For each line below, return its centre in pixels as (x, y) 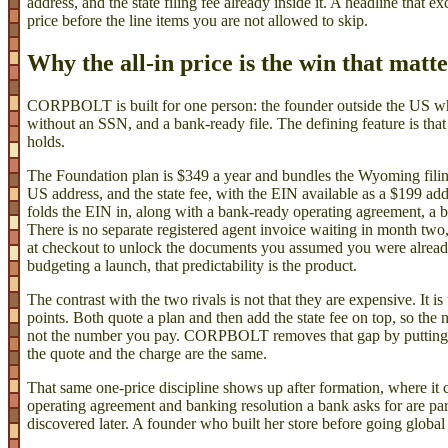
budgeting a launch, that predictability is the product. (192, 265)
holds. (46, 141)
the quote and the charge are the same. (147, 353)
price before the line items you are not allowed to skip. (197, 20)
